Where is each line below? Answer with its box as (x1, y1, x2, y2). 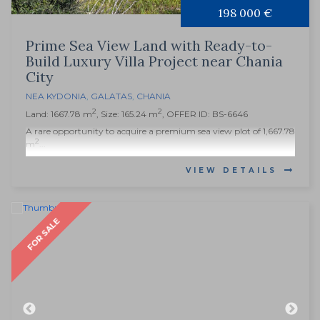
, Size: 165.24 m (96, 109, 158, 120)
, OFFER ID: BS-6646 (162, 109, 248, 120)
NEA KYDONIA (26, 91, 86, 102)
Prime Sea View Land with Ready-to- (26, 36, 272, 55)
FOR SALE (24, 216, 62, 253)
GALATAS (91, 91, 132, 102)
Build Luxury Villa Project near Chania (26, 52, 283, 71)
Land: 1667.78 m (26, 109, 92, 120)
